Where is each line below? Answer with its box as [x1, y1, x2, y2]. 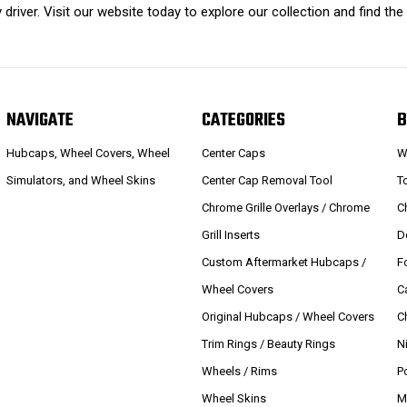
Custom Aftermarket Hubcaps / [202, 255, 367, 269]
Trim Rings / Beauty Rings [202, 337, 336, 351]
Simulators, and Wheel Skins [5, 174, 155, 187]
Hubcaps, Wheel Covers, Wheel [5, 146, 170, 160]
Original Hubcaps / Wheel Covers [202, 310, 375, 323]
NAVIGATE [5, 105, 74, 134]
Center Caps [202, 146, 266, 160]
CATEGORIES [202, 105, 286, 134]
